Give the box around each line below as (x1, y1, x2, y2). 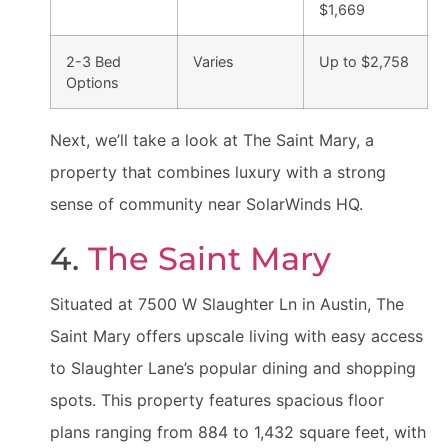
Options (66, 74, 119, 92)
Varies (193, 53, 234, 71)
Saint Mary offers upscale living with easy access (50, 326, 423, 347)
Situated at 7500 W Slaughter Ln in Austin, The (50, 294, 404, 315)
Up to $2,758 (319, 53, 409, 71)
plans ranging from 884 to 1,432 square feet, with (50, 422, 426, 443)
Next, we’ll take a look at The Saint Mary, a (50, 130, 374, 151)
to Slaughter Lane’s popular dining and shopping (50, 358, 416, 379)
